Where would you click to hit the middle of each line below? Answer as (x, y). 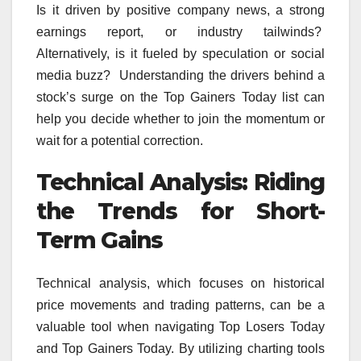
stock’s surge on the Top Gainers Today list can (180, 97)
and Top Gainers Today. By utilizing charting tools (180, 349)
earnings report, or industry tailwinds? (180, 31)
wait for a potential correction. (120, 140)
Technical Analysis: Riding (180, 182)
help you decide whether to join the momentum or (180, 118)
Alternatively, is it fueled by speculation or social (180, 53)
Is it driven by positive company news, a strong (180, 10)
